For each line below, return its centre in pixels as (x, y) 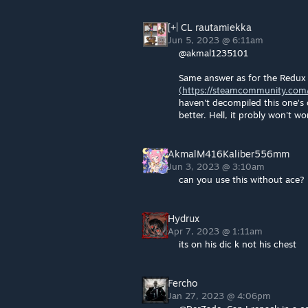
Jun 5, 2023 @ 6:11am (217, 40)
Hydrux (184, 218)
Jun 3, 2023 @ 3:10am (218, 166)
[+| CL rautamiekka (210, 27)
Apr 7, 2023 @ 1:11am (217, 231)
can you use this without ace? (242, 179)
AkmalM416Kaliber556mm (229, 154)
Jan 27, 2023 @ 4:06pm (221, 296)
